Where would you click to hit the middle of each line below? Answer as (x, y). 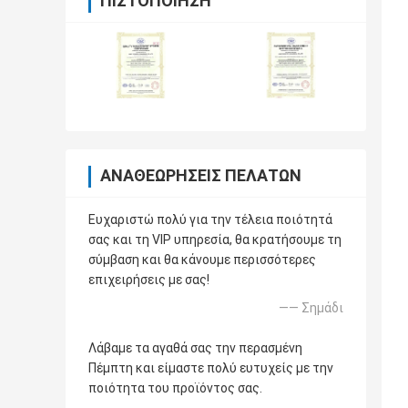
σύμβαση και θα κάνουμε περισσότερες (202, 260)
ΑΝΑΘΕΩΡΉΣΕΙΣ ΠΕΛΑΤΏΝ (201, 176)
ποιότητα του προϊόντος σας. (175, 388)
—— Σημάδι (311, 308)
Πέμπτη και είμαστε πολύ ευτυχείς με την (211, 368)
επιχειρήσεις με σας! (149, 280)
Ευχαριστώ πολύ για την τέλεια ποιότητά (210, 220)
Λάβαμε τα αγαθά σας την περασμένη (195, 348)
